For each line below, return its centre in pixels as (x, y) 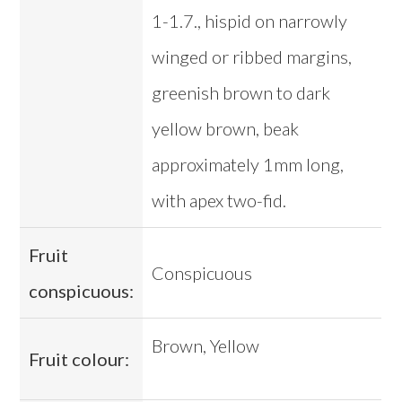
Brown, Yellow (206, 346)
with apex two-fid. (219, 201)
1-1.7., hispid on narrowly (250, 21)
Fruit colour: (79, 359)
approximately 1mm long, (248, 165)
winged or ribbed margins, (252, 57)
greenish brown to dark (241, 93)
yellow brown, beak (226, 129)
